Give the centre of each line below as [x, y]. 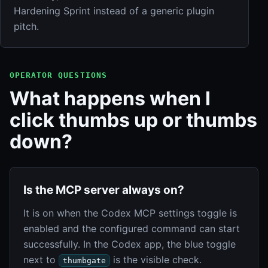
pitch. [26, 26]
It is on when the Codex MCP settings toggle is [130, 213]
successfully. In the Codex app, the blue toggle [130, 244]
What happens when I [110, 98]
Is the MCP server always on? [104, 190]
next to [41, 259]
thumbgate [84, 260]
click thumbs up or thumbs [133, 120]
